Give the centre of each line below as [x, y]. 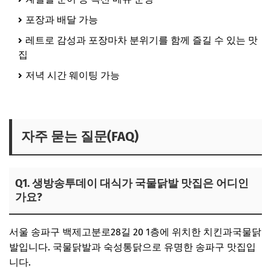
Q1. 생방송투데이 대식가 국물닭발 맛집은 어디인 [132, 183]
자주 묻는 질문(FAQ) [80, 136]
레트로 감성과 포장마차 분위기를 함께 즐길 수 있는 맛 [142, 40]
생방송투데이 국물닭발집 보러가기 [84, 96]
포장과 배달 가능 [62, 19]
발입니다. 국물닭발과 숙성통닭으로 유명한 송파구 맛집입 [132, 247]
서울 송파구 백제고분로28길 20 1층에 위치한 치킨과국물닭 [135, 232]
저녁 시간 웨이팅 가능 [73, 75]
